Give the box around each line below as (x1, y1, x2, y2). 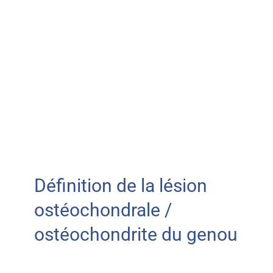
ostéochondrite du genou (34, 223, 238, 245)
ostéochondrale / (34, 199, 172, 221)
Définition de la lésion (34, 174, 207, 196)
